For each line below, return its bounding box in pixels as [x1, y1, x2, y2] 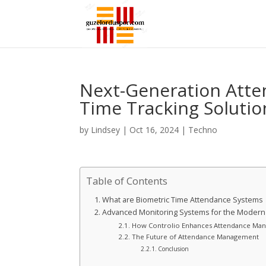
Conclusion [158, 245, 189, 253]
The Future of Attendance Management [131, 232, 259, 241]
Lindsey [91, 124, 121, 135]
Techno [188, 124, 218, 135]
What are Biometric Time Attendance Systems [102, 195, 263, 205]
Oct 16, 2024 [129, 124, 179, 135]
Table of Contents [86, 174, 168, 188]
